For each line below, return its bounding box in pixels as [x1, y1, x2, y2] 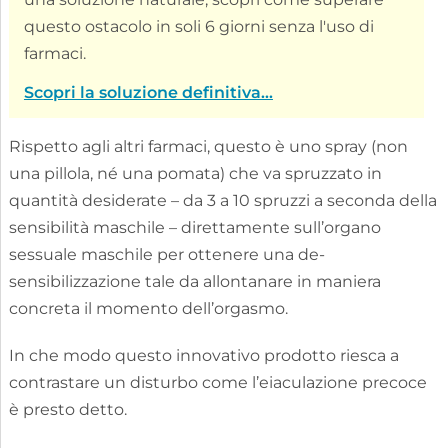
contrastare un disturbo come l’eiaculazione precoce [8, 373, 427, 393]
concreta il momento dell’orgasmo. [8, 299, 288, 319]
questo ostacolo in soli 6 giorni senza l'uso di [23, 17, 374, 37]
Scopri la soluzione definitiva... [23, 83, 273, 103]
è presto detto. [8, 400, 127, 420]
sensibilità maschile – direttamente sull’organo [8, 218, 381, 238]
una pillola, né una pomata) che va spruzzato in [8, 164, 382, 184]
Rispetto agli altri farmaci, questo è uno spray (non [8, 137, 408, 157]
